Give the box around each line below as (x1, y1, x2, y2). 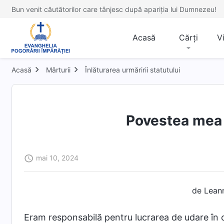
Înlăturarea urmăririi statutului (85, 65, 180, 74)
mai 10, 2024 (36, 153, 78, 162)
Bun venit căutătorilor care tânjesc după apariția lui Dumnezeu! (11, 4, 216, 13)
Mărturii (46, 65, 70, 74)
